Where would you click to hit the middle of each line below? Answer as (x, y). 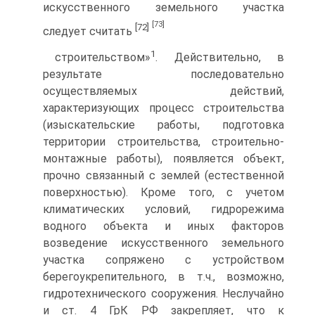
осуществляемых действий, (163, 91)
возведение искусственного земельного (163, 243)
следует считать (89, 31)
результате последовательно (163, 75)
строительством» (103, 58)
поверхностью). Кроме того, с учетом (163, 193)
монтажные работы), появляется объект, (163, 159)
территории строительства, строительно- (163, 142)
